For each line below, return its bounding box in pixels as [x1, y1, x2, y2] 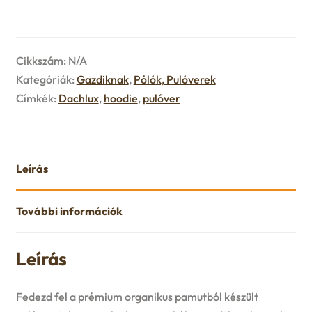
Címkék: [15, 91, 58, 105]
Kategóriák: [15, 72, 77, 86]
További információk [15, 203, 123, 218]
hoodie [103, 91, 138, 105]
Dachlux [58, 91, 99, 105]
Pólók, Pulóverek [133, 72, 216, 86]
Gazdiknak [76, 72, 129, 86]
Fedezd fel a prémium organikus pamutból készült [15, 290, 258, 304]
